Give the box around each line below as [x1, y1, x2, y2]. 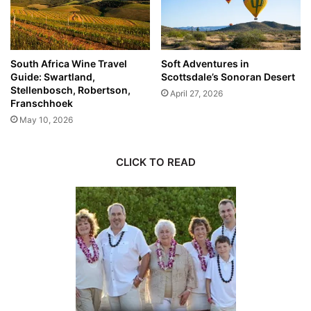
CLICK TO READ [115, 155, 196, 169]
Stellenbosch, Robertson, [10, 84, 131, 96]
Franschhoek [10, 97, 73, 110]
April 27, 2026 [170, 88, 223, 99]
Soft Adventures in [161, 58, 249, 70]
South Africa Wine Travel [10, 58, 127, 70]
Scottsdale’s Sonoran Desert [161, 71, 295, 83]
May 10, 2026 [19, 115, 73, 126]
